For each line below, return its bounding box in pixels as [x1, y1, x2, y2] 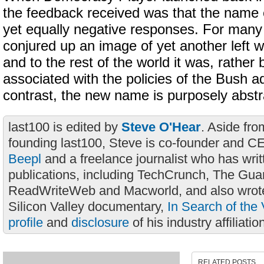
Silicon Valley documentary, [8, 199, 167, 214]
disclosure [71, 215, 129, 230]
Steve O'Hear [121, 120, 201, 134]
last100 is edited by [8, 120, 121, 134]
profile [8, 215, 43, 230]
